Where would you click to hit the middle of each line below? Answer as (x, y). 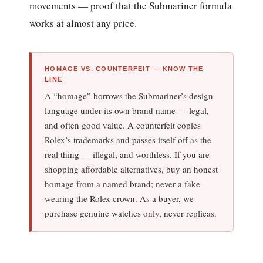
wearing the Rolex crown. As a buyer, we (119, 198)
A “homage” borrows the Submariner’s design (129, 95)
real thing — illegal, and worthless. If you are (127, 154)
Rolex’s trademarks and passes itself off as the (128, 139)
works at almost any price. (83, 23)
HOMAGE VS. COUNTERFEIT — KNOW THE (124, 68)
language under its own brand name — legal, (127, 110)
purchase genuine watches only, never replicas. (131, 213)
